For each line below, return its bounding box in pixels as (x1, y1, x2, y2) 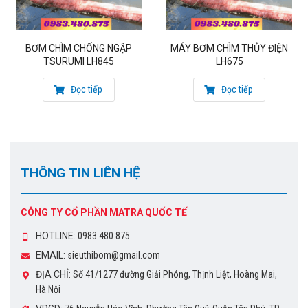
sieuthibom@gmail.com (65, 250, 160, 261)
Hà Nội (36, 284, 60, 296)
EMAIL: (36, 250, 65, 261)
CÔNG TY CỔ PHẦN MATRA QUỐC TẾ (21, 207, 187, 219)
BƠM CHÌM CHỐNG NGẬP (25, 43, 132, 54)
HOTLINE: (36, 230, 76, 242)
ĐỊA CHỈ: (36, 269, 71, 280)
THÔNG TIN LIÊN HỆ (21, 165, 140, 181)
